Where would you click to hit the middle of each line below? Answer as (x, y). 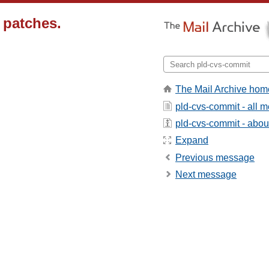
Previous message (215, 157)
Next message (206, 175)
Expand (192, 141)
